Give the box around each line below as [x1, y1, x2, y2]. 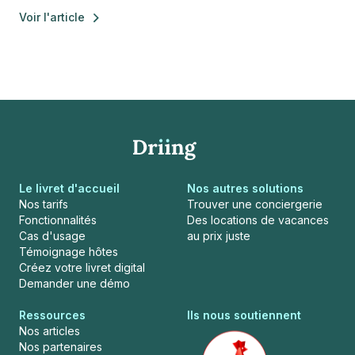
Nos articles [19, 323, 80, 338]
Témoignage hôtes [19, 244, 118, 258]
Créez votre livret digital [19, 260, 145, 274]
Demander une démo [19, 276, 130, 290]
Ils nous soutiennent [187, 307, 301, 322]
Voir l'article [19, 10, 85, 24]
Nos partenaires [19, 339, 102, 353]
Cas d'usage [19, 228, 86, 242]
